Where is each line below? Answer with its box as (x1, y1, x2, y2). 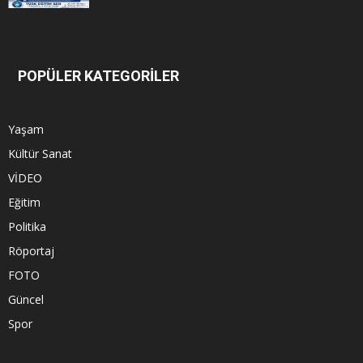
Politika (8, 218, 46, 234)
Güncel (8, 291, 44, 307)
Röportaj (8, 242, 54, 258)
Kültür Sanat (8, 145, 72, 161)
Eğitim (8, 194, 41, 210)
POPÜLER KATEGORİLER (18, 66, 179, 84)
